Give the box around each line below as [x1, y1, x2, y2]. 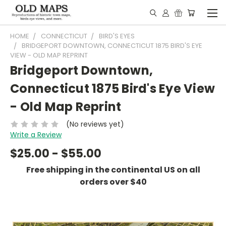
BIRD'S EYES [99, 31, 135, 41]
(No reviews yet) [66, 119, 124, 129]
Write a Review [10, 129, 62, 140]
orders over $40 [79, 176, 147, 188]
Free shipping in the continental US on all [26, 163, 200, 176]
